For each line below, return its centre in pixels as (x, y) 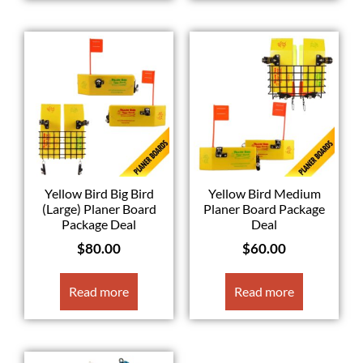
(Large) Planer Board (99, 208)
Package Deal (99, 224)
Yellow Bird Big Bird (99, 193)
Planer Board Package (264, 208)
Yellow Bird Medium (264, 193)
